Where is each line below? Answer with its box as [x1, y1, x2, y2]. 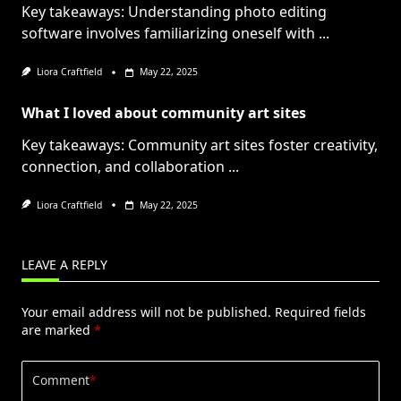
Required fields [275, 303, 366, 320]
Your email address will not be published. [21, 303, 271, 320]
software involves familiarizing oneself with [21, 23, 315, 44]
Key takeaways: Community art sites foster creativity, [21, 134, 378, 155]
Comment [32, 371, 90, 389]
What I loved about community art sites [21, 102, 306, 123]
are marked [21, 320, 94, 338]
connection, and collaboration [21, 156, 225, 176]
